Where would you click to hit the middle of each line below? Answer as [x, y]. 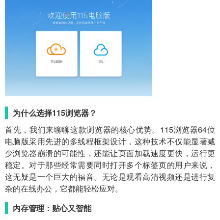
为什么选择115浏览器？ [55, 112]
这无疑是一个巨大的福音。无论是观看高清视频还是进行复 [110, 176]
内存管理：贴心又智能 [52, 208]
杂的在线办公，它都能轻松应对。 [64, 188]
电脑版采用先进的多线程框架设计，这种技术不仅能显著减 [110, 141]
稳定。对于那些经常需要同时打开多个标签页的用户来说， [110, 165]
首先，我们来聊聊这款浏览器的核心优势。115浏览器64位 [110, 129]
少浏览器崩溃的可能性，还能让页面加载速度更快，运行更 [110, 153]
